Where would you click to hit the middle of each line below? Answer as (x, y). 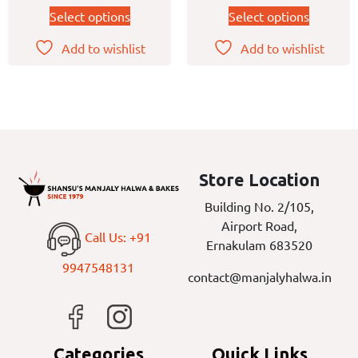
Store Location (260, 179)
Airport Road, (260, 225)
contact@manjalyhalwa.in (259, 276)
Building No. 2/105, (260, 206)
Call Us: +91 (116, 237)
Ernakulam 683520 (260, 244)
